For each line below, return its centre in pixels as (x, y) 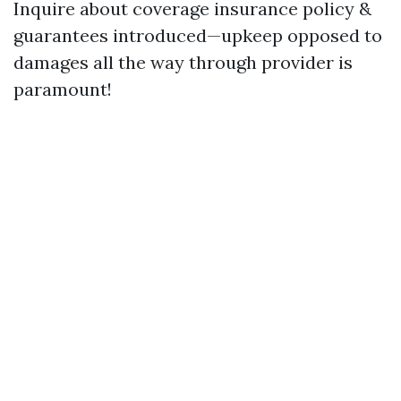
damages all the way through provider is (183, 62)
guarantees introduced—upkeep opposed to (198, 35)
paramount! (63, 89)
